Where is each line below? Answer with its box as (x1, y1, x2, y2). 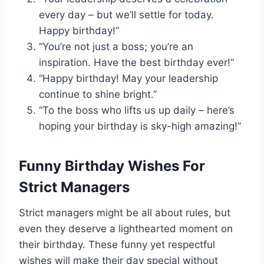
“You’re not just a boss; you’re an (39, 41, 193, 53)
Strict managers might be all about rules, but (19, 207, 230, 219)
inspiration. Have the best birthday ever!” (39, 57, 234, 69)
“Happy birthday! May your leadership (39, 72, 218, 85)
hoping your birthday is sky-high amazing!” (39, 120, 241, 133)
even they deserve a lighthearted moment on (19, 223, 233, 235)
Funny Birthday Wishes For (19, 157, 205, 175)
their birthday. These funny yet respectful (19, 239, 215, 251)
